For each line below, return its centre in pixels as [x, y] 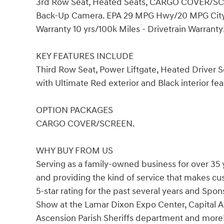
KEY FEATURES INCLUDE [85, 56]
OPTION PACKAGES [74, 110]
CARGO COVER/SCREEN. [85, 123]
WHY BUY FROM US [74, 150]
